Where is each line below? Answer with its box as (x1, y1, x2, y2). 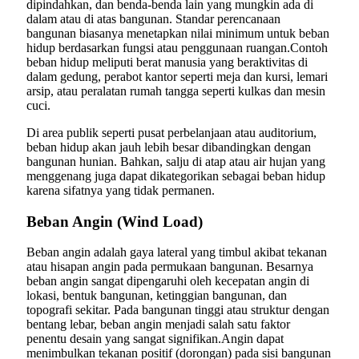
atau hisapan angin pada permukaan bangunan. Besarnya (26, 260, 313, 274)
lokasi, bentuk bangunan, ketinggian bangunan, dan (26, 288, 287, 303)
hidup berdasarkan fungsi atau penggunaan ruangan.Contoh (26, 40, 328, 54)
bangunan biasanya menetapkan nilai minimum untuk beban (26, 26, 329, 40)
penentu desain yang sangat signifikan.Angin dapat (26, 332, 284, 346)
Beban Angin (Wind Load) (26, 212, 203, 230)
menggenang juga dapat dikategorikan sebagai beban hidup (26, 168, 325, 183)
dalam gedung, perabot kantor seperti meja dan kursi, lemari (26, 69, 328, 83)
